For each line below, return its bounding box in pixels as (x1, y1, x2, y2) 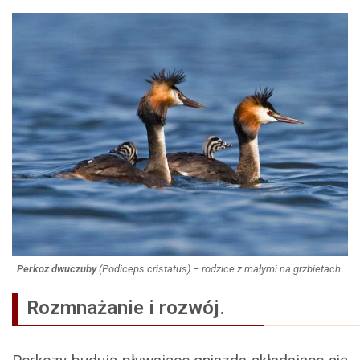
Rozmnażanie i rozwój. (27, 297, 264, 320)
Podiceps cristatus (102, 263, 187, 276)
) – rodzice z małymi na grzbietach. (187, 263, 343, 276)
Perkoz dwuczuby (17, 263, 96, 276)
